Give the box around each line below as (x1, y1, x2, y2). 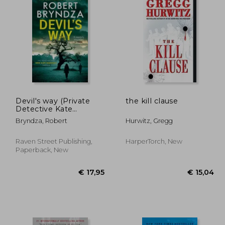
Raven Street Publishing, (16, 137, 93, 145)
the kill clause (125, 96, 178, 105)
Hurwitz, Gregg (125, 117, 173, 125)
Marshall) (16, 112, 51, 122)
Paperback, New (16, 146, 69, 154)
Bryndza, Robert (16, 117, 68, 125)
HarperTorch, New (125, 137, 182, 145)
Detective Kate (16, 104, 73, 114)
